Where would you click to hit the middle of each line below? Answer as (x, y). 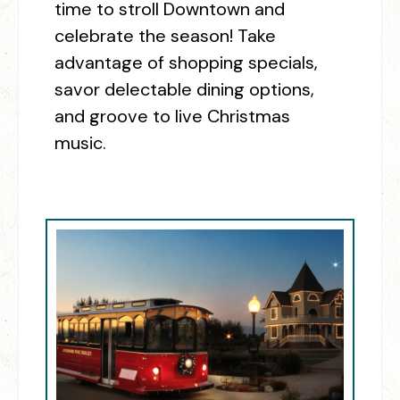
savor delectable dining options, (184, 89)
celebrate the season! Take (165, 35)
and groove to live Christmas (172, 116)
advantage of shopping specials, (186, 62)
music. (83, 142)
